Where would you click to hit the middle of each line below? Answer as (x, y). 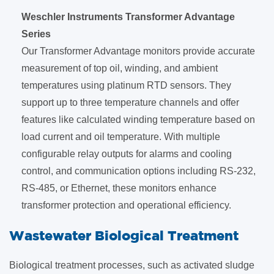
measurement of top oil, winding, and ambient (120, 68)
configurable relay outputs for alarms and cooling (127, 154)
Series (36, 34)
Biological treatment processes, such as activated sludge (132, 265)
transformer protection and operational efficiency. (129, 205)
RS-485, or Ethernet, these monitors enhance (119, 188)
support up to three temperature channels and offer (130, 102)
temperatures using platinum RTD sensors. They (126, 85)
